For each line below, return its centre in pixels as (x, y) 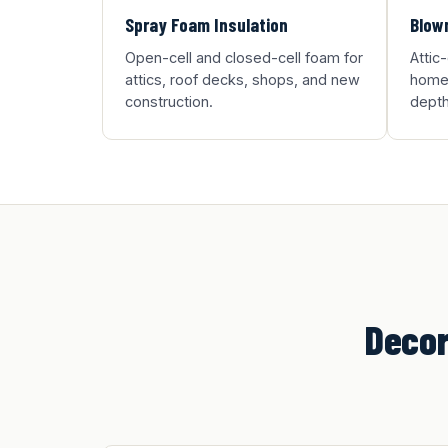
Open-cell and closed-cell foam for (244, 57)
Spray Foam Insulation (206, 24)
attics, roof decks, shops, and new (242, 79)
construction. (169, 101)
